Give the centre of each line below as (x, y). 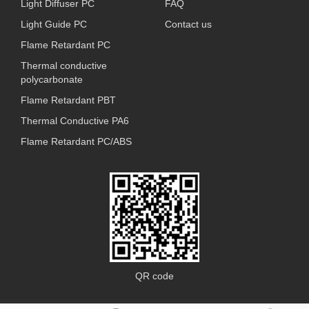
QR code (154, 276)
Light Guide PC (54, 24)
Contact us (188, 24)
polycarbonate (52, 79)
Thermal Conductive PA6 (75, 121)
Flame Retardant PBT (68, 100)
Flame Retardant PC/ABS (76, 141)
